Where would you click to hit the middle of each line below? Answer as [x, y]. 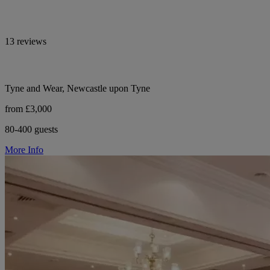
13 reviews [26, 41]
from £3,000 [28, 108]
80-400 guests [31, 129]
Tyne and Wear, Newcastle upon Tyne [77, 88]
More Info [24, 149]
